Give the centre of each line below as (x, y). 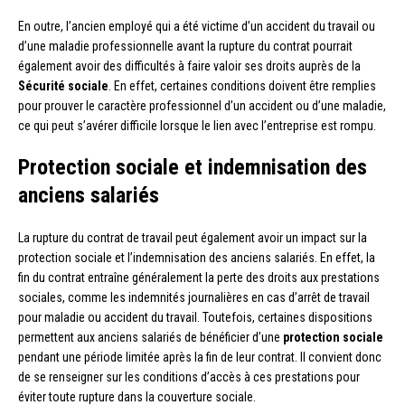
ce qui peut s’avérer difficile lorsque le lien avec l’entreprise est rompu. (197, 125)
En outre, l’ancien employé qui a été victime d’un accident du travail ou (197, 26)
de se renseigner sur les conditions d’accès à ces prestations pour (189, 377)
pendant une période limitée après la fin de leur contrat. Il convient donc (200, 357)
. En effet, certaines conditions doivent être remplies (242, 85)
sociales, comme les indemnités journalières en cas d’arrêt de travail (194, 297)
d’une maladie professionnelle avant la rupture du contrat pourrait (185, 46)
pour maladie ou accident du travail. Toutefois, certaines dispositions (195, 317)
